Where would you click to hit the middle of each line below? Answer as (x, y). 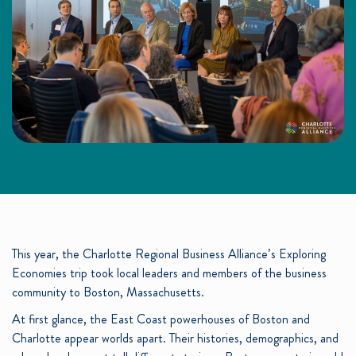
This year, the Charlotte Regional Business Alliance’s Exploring (169, 254)
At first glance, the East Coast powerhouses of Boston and (161, 319)
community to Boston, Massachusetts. (108, 292)
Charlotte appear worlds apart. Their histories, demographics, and (175, 339)
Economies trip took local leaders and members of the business (169, 273)
